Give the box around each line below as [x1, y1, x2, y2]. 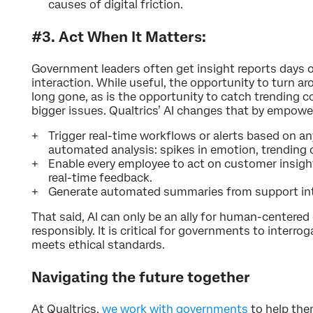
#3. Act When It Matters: [31, 28, 206, 45]
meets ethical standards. [31, 238, 165, 252]
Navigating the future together [31, 268, 250, 286]
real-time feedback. [48, 170, 152, 184]
